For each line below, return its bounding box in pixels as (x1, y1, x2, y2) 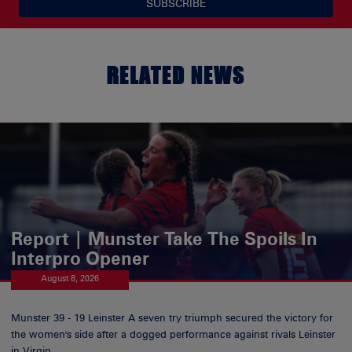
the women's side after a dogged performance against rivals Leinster (11, 328, 336, 341)
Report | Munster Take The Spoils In (11, 228, 318, 250)
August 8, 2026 (41, 273, 100, 284)
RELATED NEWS (107, 58, 245, 91)
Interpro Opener (11, 247, 150, 269)
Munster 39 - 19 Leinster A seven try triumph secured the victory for (11, 312, 334, 324)
